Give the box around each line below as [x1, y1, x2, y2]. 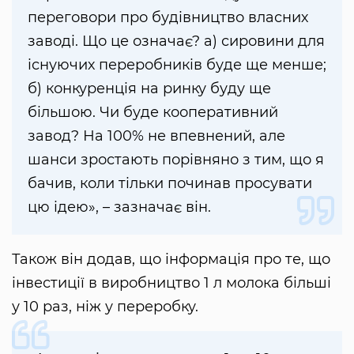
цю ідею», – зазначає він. [28, 198, 211, 217]
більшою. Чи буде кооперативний [28, 104, 278, 122]
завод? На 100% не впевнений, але [28, 127, 285, 145]
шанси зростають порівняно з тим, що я [28, 151, 324, 169]
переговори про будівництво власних [28, 9, 308, 27]
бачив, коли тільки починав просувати [28, 175, 312, 193]
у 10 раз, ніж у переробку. [12, 298, 198, 316]
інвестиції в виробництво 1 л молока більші [12, 274, 331, 292]
